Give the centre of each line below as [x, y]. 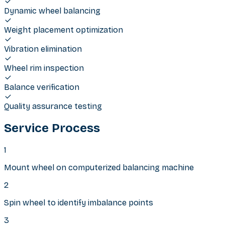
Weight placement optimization [64, 30]
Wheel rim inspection [44, 68]
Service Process [52, 128]
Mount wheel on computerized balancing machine [99, 167]
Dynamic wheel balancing [52, 11]
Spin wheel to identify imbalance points [79, 202]
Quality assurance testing [53, 106]
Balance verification [42, 87]
